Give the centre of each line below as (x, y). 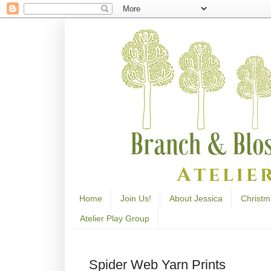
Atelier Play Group (115, 219)
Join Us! (136, 199)
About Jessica (196, 199)
